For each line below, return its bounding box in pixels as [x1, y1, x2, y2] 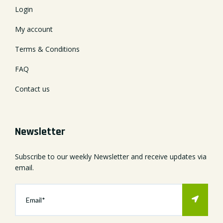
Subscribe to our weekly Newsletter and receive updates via [15, 151, 207, 161]
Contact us [15, 84, 50, 94]
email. [15, 162, 34, 172]
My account [15, 24, 53, 34]
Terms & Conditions [15, 44, 80, 54]
